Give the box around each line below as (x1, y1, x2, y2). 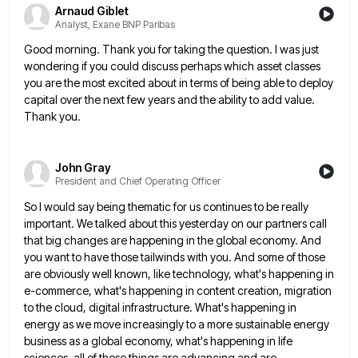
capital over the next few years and (24, 93, 197, 107)
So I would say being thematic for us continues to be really (24, 199, 308, 213)
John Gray (55, 161, 111, 175)
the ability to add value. (200, 93, 315, 107)
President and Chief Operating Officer (55, 175, 221, 188)
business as (24, 333, 80, 348)
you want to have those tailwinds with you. (24, 249, 232, 264)
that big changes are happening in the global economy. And (24, 233, 321, 247)
